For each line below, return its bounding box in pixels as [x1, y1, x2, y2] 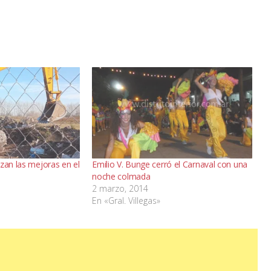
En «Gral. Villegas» [92, 195, 161, 207]
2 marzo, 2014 [92, 183, 149, 195]
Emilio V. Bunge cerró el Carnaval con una [92, 158, 247, 171]
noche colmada [92, 171, 151, 183]
